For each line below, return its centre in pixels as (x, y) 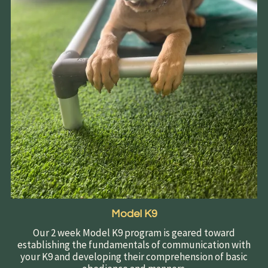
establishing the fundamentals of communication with (134, 245)
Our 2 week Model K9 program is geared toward (134, 233)
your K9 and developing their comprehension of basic (134, 257)
